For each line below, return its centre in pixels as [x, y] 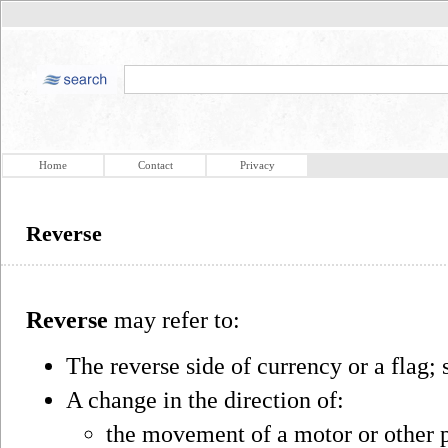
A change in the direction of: [205, 399]
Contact [155, 165]
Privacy [257, 165]
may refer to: [174, 319]
